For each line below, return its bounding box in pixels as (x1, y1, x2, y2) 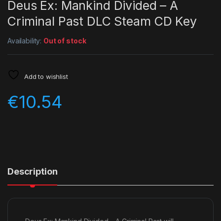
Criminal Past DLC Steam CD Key (7, 14, 197, 29)
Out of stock (43, 37, 86, 45)
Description (7, 166, 58, 177)
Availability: (7, 37, 44, 45)
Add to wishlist (24, 73, 68, 81)
